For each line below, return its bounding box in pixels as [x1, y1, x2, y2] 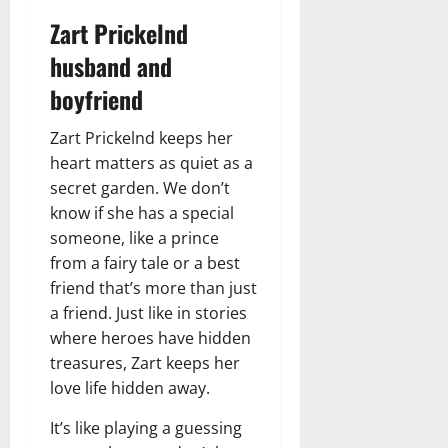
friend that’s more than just [50, 276, 257, 299]
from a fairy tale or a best [50, 251, 240, 274]
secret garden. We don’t [50, 176, 230, 199]
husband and [50, 47, 172, 84]
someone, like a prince [50, 226, 219, 249]
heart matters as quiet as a [50, 151, 253, 174]
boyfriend [50, 80, 143, 117]
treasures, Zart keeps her [50, 351, 240, 374]
